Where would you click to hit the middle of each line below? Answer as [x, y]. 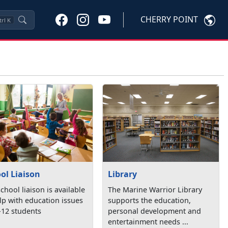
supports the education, [150, 200]
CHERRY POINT [169, 20]
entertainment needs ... [148, 221]
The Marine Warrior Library [155, 189]
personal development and [155, 211]
